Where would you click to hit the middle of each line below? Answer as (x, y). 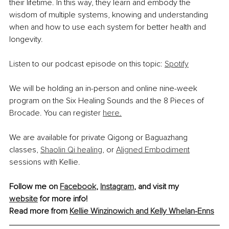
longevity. (26, 40)
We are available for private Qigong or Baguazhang (99, 138)
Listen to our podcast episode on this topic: (87, 64)
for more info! (63, 199)
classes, (25, 150)
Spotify (177, 64)
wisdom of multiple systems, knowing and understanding (110, 15)
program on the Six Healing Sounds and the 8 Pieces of (108, 101)
